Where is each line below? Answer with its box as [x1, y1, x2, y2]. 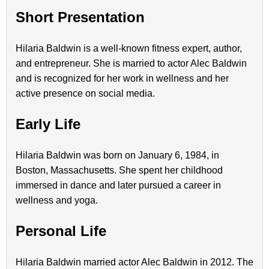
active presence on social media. [16, 88, 155, 99]
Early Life [16, 116, 80, 133]
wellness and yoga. [16, 195, 98, 206]
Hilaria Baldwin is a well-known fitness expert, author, [16, 43, 242, 54]
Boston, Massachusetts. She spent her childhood [16, 165, 223, 176]
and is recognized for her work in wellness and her [16, 73, 229, 84]
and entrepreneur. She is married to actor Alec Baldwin [16, 58, 247, 69]
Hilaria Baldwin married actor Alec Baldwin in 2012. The [16, 256, 253, 267]
